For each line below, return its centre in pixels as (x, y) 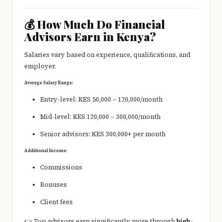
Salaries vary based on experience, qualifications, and (107, 55)
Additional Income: (46, 151)
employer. (40, 66)
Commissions (61, 167)
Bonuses (54, 185)
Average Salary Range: (49, 83)
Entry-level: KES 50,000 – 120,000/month (101, 100)
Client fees (56, 202)
